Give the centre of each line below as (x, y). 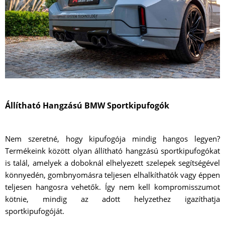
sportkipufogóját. (35, 211)
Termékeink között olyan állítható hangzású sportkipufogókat (113, 151)
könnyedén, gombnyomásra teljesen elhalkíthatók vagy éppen (113, 175)
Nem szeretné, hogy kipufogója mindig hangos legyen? (113, 139)
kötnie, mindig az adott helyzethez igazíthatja (113, 199)
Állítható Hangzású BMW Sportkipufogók (87, 106)
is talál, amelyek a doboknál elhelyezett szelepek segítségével (113, 163)
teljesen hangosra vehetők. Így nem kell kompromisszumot (113, 187)
